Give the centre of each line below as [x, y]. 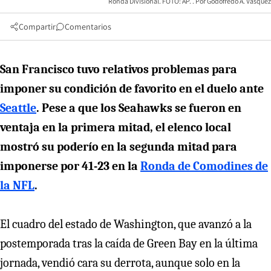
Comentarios [88, 26]
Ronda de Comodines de [204, 166]
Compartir [37, 26]
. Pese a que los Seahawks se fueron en [139, 108]
